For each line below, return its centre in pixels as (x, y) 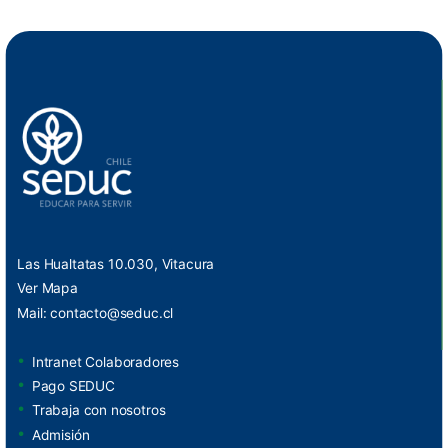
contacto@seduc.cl (112, 313)
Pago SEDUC (73, 386)
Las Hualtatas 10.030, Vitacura (116, 264)
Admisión (60, 435)
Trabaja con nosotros (98, 410)
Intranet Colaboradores (105, 362)
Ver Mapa (47, 288)
